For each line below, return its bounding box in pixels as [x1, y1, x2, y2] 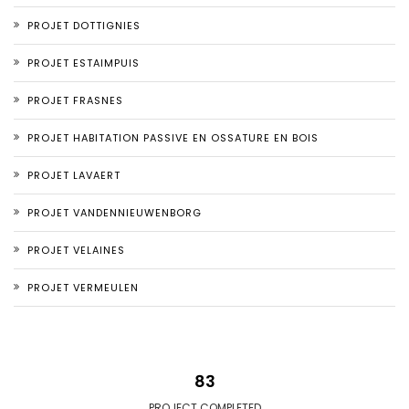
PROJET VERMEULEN [27, 280, 139, 295]
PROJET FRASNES [27, 93, 123, 108]
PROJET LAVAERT [27, 168, 121, 183]
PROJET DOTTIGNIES [27, 18, 141, 33]
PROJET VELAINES [27, 243, 125, 257]
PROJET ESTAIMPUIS [27, 56, 140, 70]
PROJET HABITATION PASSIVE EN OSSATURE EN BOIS [27, 131, 319, 145]
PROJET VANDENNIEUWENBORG [27, 205, 202, 220]
